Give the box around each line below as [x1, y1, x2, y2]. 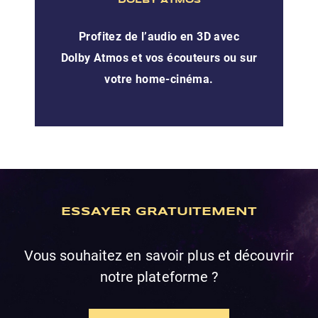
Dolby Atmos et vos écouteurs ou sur [60, 50, 258, 65]
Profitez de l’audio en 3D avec [79, 29, 239, 43]
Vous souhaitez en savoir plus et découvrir [23, 246, 295, 264]
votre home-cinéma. [104, 72, 214, 86]
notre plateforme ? [99, 268, 219, 285]
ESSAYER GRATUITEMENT [61, 206, 257, 217]
